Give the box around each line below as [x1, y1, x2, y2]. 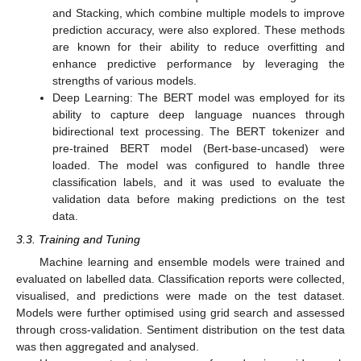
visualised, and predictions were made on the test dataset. [16, 288, 345, 302]
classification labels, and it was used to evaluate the [52, 176, 345, 189]
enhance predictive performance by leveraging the [52, 57, 345, 71]
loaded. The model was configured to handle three [52, 159, 345, 172]
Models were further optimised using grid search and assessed [16, 305, 345, 319]
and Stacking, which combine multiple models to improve [52, 6, 345, 20]
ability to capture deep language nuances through [52, 108, 345, 122]
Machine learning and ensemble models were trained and [39, 255, 345, 268]
